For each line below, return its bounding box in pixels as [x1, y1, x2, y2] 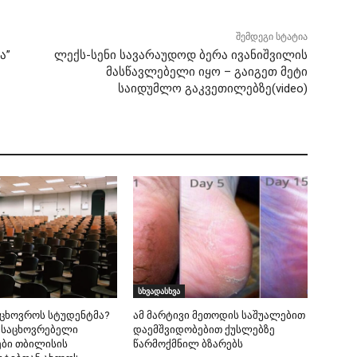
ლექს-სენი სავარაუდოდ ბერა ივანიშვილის [53, 47, 308, 62]
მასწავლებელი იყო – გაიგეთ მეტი [105, 64, 308, 79]
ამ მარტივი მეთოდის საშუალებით [133, 308, 306, 321]
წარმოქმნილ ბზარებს [133, 337, 244, 350]
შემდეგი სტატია [235, 30, 308, 42]
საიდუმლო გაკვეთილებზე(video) [117, 80, 308, 96]
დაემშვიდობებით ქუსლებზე [133, 323, 276, 335]
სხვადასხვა [138, 284, 181, 296]
